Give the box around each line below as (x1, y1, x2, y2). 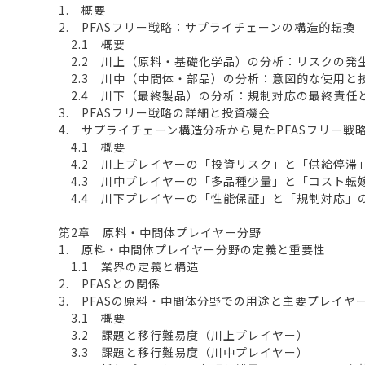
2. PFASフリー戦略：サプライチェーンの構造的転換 (59, 18, 355, 35)
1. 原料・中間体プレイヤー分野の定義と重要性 (59, 240, 326, 257)
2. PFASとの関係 (59, 275, 161, 292)
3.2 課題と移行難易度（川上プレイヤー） (59, 326, 309, 343)
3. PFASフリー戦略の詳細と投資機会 (59, 103, 270, 121)
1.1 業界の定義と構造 (59, 257, 199, 275)
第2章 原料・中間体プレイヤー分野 (59, 223, 262, 240)
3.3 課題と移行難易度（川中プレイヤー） (59, 343, 309, 360)
